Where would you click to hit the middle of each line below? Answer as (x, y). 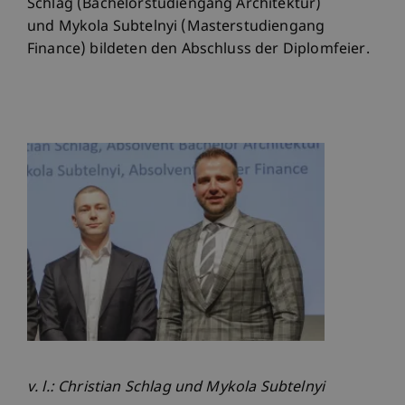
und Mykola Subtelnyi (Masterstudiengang (176, 27)
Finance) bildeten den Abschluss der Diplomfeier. (198, 50)
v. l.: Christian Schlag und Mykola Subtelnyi (176, 388)
